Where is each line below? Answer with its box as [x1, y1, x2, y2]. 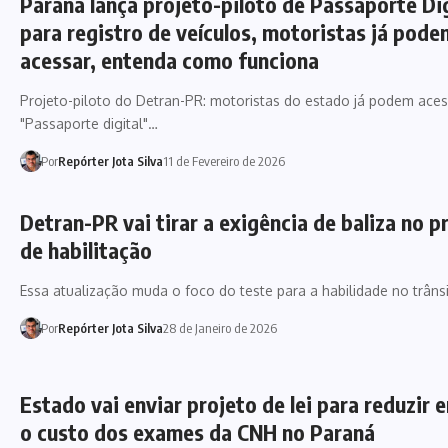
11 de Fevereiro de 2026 [162, 152, 285, 169]
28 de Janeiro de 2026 [162, 320, 277, 337]
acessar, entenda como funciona [20, 45, 319, 74]
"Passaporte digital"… [20, 114, 158, 132]
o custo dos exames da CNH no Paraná [20, 417, 375, 446]
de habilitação [20, 236, 152, 265]
